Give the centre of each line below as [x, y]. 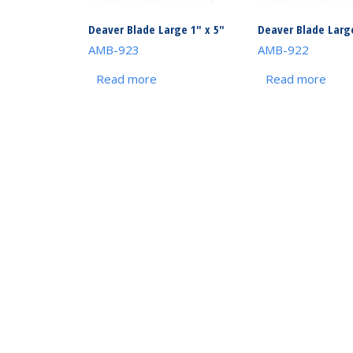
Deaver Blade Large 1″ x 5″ [156, 29]
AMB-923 [113, 50]
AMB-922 [283, 50]
